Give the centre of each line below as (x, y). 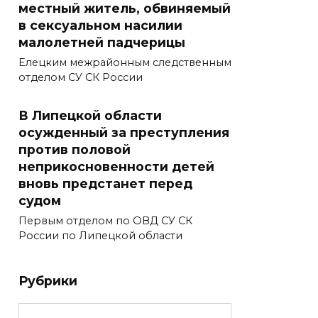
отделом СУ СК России (81, 78)
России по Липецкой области (100, 236)
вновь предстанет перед (105, 183)
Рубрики (48, 281)
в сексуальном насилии (100, 25)
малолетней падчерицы (102, 42)
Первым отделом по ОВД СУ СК (105, 221)
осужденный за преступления (124, 132)
